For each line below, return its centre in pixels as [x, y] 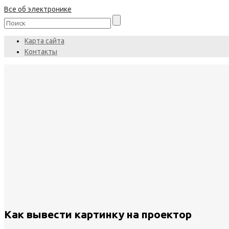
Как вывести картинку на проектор [98, 214]
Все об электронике [38, 9]
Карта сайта [44, 41]
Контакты [41, 52]
